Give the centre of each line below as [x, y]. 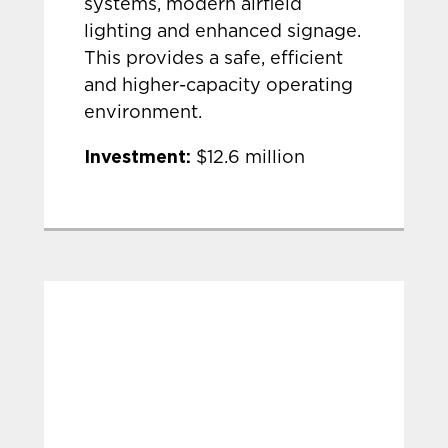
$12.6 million [248, 158]
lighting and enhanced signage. [223, 32]
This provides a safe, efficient [214, 59]
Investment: [138, 156]
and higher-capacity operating [219, 86]
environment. [143, 113]
